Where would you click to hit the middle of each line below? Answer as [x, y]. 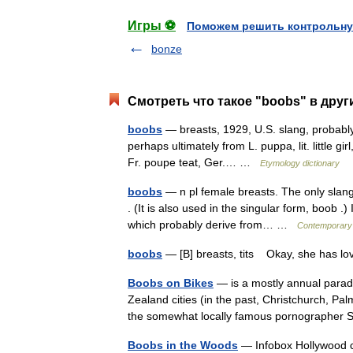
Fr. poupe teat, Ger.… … [194, 162]
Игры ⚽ [152, 26]
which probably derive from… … [212, 225]
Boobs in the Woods [183, 345]
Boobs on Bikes [171, 283]
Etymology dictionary [300, 163]
